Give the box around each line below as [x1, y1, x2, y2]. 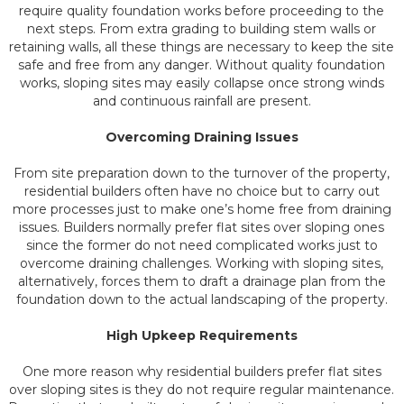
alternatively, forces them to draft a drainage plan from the [17, 273, 386, 289]
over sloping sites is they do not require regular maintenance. [9, 381, 395, 398]
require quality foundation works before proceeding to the [19, 3, 385, 19]
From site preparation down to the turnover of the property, [14, 165, 390, 181]
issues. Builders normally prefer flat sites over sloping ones [19, 219, 385, 235]
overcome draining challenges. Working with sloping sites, [20, 255, 384, 271]
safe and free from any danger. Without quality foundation [18, 57, 386, 73]
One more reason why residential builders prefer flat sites [22, 363, 381, 380]
